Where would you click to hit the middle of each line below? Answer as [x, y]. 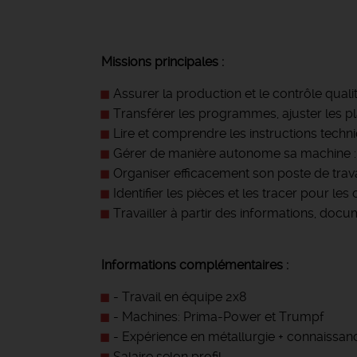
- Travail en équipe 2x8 [180, 297]
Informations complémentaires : [195, 265]
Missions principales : [163, 62]
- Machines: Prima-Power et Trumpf [219, 317]
